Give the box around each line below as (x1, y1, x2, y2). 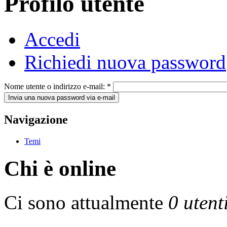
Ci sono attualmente (4, 191, 168, 213)
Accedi (24, 28, 80, 51)
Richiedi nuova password (24, 51, 226, 73)
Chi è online (4, 156, 116, 180)
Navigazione (4, 113, 68, 127)
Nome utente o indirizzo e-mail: (4, 82, 107, 91)
